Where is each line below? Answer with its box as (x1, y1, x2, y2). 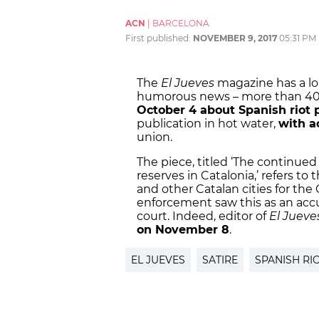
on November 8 (137, 223, 229, 237)
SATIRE (202, 253, 238, 267)
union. (137, 130, 178, 145)
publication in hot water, (137, 117, 278, 131)
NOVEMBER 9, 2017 (193, 33, 277, 44)
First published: (125, 33, 193, 44)
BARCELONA (152, 18, 209, 29)
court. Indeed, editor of (137, 209, 269, 224)
